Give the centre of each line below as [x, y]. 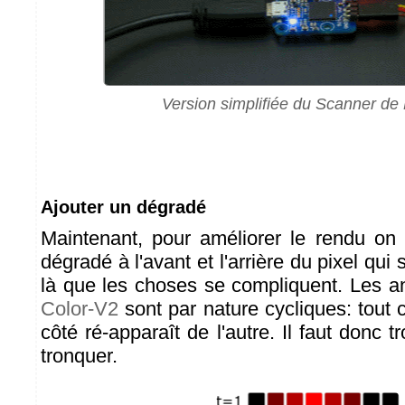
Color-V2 [80, 309]
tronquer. [79, 356]
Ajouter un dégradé [123, 207]
